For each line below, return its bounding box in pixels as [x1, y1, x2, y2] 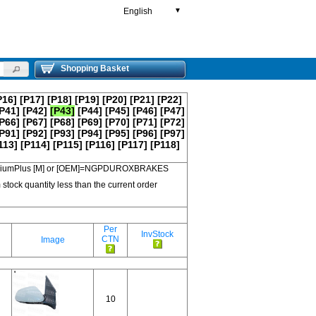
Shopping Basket [61, 63, 129, 73]
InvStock [141, 229, 174, 239]
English [123, 6, 152, 16]
